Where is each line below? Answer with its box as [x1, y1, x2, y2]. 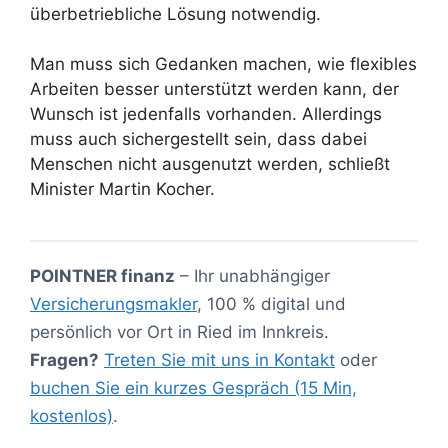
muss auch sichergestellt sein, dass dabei [30, 129, 367, 150]
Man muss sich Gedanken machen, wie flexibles [30, 54, 417, 75]
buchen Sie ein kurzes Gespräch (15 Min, [30, 378, 357, 399]
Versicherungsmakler [30, 294, 197, 315]
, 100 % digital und [197, 294, 346, 315]
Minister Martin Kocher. [30, 179, 215, 200]
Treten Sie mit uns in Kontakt [104, 350, 335, 371]
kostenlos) [30, 406, 113, 427]
